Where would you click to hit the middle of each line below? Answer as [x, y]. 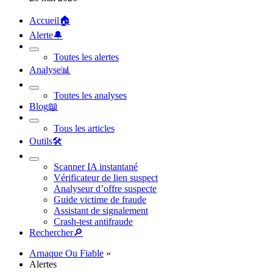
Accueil [44, 20]
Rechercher [51, 232]
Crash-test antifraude [93, 222]
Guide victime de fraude [100, 200]
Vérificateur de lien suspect [106, 178]
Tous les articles [84, 128]
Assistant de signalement [101, 211]
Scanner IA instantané [96, 167]
